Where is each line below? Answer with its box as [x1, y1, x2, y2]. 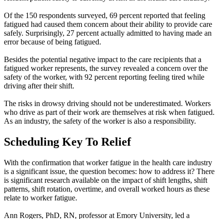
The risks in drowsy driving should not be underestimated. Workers [4, 99, 211, 108]
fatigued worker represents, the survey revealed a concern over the [4, 64, 208, 73]
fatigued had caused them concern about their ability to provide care [4, 20, 212, 29]
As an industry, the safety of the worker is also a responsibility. [4, 117, 196, 126]
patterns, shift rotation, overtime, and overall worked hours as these [4, 185, 210, 194]
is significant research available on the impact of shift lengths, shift [4, 176, 207, 185]
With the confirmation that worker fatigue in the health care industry [4, 158, 212, 167]
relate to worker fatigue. [4, 194, 77, 202]
